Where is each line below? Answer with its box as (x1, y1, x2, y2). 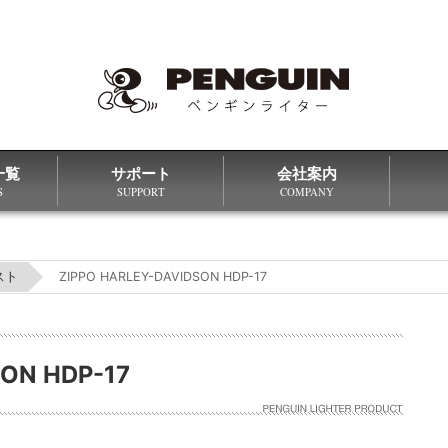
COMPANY (279, 184, 334, 199)
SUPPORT (116, 184, 165, 199)
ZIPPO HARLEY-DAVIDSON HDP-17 (59, 269, 267, 284)
